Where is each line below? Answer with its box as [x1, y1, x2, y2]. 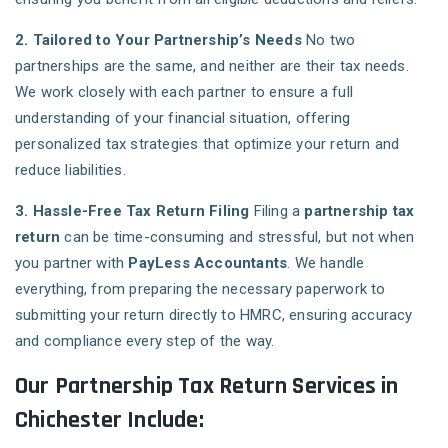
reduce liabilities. [15, 161, 126, 180]
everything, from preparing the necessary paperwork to [15, 280, 386, 299]
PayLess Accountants [128, 254, 288, 273]
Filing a [249, 202, 305, 221]
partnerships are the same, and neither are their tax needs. [15, 57, 409, 76]
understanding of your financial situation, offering [15, 109, 351, 128]
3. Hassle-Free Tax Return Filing [15, 202, 250, 221]
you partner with [15, 254, 129, 273]
